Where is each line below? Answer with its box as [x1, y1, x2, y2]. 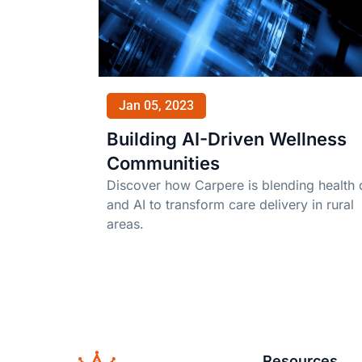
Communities [107, 153, 220, 175]
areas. [107, 216, 144, 233]
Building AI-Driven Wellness [107, 128, 347, 150]
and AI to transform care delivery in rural [107, 196, 354, 213]
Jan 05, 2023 [119, 98, 194, 114]
